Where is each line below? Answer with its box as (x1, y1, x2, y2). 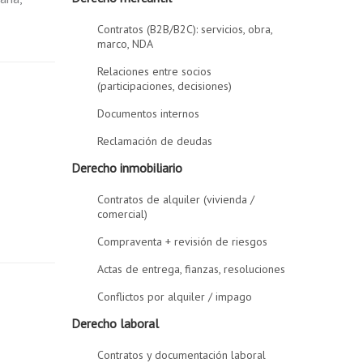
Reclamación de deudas (97, 134, 213, 148)
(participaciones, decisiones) (97, 79, 233, 93)
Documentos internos (97, 106, 200, 121)
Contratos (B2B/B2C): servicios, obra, (97, 22, 274, 36)
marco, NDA (97, 36, 154, 51)
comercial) (97, 207, 148, 221)
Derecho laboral (71, 315, 160, 331)
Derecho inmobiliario (71, 160, 183, 176)
